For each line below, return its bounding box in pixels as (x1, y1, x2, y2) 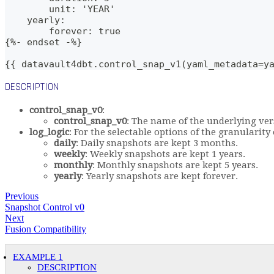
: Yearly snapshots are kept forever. (81, 170, 238, 182)
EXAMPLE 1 (13, 251, 63, 262)
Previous (5, 190, 39, 201)
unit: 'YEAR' (5, 3, 115, 15)
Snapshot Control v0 (5, 201, 84, 212)
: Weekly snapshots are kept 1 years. (85, 148, 245, 160)
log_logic (29, 126, 69, 138)
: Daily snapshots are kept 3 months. (76, 137, 238, 149)
